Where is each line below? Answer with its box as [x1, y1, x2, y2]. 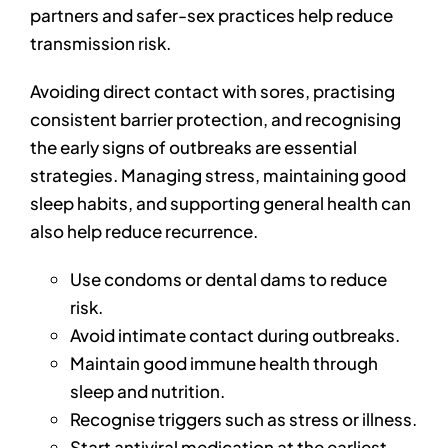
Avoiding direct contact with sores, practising [29, 80, 395, 103]
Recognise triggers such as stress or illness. [69, 408, 417, 431]
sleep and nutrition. [69, 380, 225, 403]
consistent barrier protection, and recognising [29, 108, 401, 131]
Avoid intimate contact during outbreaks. [69, 324, 400, 347]
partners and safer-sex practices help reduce [29, 4, 393, 27]
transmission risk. [29, 32, 171, 55]
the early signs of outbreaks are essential [29, 136, 357, 159]
